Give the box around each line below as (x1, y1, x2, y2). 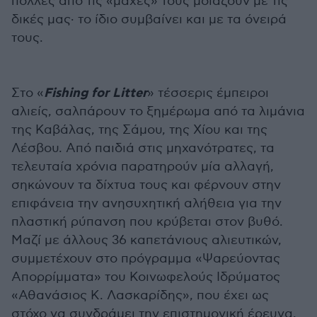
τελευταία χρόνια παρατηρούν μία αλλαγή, (11, 159, 274, 175)
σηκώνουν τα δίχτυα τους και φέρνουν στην (11, 178, 281, 193)
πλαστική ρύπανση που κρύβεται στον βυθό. (11, 214, 283, 230)
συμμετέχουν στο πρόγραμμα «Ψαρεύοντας (11, 251, 280, 267)
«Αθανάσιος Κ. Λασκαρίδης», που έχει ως (11, 288, 269, 304)
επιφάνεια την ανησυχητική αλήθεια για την (11, 196, 282, 212)
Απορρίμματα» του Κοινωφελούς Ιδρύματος (11, 270, 280, 285)
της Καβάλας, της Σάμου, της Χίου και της (11, 122, 267, 138)
